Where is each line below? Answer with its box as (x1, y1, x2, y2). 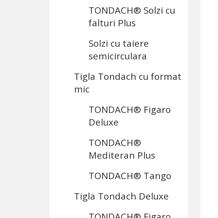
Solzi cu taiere (89, 37, 149, 49)
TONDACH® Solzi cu (89, 4, 175, 16)
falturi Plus (89, 17, 136, 29)
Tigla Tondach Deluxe (74, 190, 169, 202)
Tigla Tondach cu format (74, 70, 182, 82)
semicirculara (89, 50, 147, 62)
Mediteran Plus (89, 149, 155, 161)
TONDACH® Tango (89, 169, 171, 182)
